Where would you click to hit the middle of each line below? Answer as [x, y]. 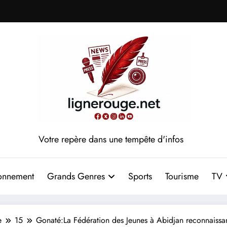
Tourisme [182, 176]
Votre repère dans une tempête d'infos [111, 139]
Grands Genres [76, 176]
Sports [140, 176]
